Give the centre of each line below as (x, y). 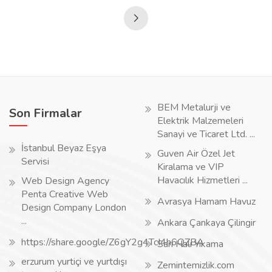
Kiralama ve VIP (191, 167)
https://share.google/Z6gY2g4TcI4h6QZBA (113, 242)
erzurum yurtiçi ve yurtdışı (74, 262)
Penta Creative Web (65, 194)
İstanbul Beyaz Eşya (64, 148)
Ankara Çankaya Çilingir (206, 223)
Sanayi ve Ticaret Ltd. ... (206, 134)
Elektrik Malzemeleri (200, 121)
